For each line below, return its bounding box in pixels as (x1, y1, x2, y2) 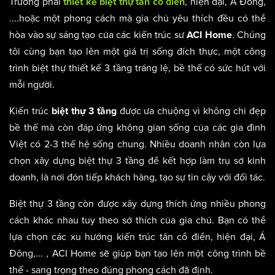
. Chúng (231, 28, 266, 41)
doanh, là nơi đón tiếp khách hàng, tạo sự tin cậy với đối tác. (9, 171, 265, 184)
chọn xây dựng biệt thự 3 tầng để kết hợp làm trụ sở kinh (9, 154, 266, 167)
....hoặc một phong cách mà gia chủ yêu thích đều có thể (9, 12, 266, 25)
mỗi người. (9, 78, 55, 91)
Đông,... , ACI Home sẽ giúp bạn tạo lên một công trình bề (9, 247, 266, 260)
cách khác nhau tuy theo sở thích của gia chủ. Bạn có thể (9, 214, 266, 227)
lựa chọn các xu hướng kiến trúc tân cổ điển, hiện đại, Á (9, 230, 266, 243)
